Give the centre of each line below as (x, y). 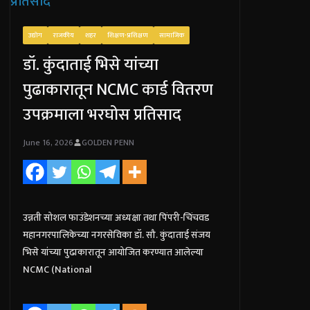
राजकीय (64, 35)
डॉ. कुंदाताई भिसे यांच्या (91, 65)
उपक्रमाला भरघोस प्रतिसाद (102, 115)
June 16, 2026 (48, 142)
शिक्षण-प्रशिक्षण (128, 35)
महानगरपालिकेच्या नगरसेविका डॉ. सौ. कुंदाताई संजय (117, 235)
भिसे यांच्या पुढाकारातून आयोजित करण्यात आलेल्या (113, 252)
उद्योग (36, 35)
